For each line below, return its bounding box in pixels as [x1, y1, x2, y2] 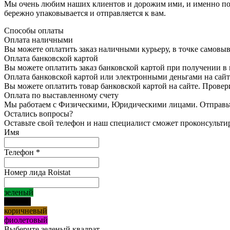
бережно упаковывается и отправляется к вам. [4, 8, 166, 17]
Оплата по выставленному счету [4, 90, 119, 100]
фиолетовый [4, 215, 48, 224]
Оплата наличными [4, 35, 73, 44]
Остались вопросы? [4, 109, 73, 118]
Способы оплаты [4, 26, 64, 35]
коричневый [4, 206, 47, 215]
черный [4, 197, 31, 206]
